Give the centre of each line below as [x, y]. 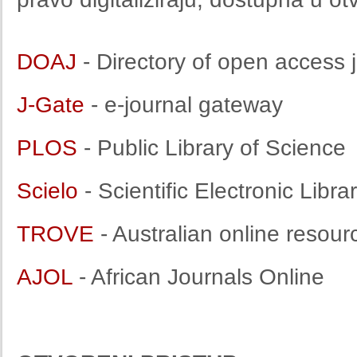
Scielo [47, 191]
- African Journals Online [198, 277]
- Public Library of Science [212, 148]
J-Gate [54, 105]
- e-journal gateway [187, 105]
